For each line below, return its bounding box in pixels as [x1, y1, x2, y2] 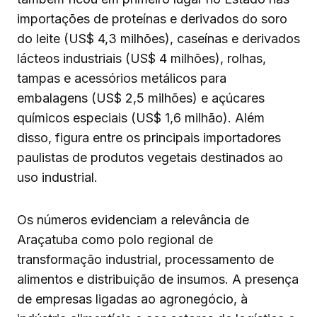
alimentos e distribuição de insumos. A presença [17, 272, 299, 287]
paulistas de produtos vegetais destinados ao [17, 150, 283, 166]
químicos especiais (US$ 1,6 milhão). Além [17, 110, 265, 126]
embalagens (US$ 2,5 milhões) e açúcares [17, 91, 265, 106]
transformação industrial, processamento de [17, 252, 274, 267]
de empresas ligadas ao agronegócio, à [17, 292, 248, 307]
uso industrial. [17, 170, 98, 185]
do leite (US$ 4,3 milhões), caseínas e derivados [17, 31, 300, 47]
